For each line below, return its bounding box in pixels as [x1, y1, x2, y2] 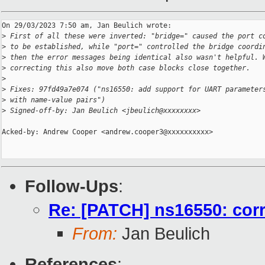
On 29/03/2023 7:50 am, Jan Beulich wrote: [2, 21, 172, 30]
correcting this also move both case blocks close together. [6, 64, 250, 73]
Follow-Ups [25, 176, 118, 196]
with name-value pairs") [6, 96, 105, 105]
